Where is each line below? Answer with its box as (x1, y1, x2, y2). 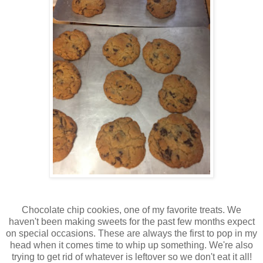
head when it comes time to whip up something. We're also (10, 240, 253, 250)
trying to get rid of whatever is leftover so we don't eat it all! (11, 251, 252, 262)
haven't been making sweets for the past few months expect (8, 216, 255, 227)
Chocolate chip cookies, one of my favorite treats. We (22, 204, 241, 215)
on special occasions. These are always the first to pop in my (6, 228, 257, 238)
